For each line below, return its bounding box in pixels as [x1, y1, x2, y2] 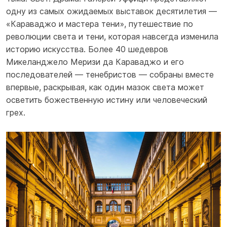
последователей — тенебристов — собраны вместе [6, 69, 214, 80]
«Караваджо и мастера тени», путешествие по [6, 19, 193, 29]
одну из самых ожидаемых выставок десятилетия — [6, 6, 217, 17]
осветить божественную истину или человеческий [6, 95, 207, 105]
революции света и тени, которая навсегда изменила [6, 31, 218, 42]
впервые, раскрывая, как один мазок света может [6, 82, 204, 93]
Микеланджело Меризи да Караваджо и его [6, 57, 184, 67]
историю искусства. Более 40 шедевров [6, 44, 168, 55]
